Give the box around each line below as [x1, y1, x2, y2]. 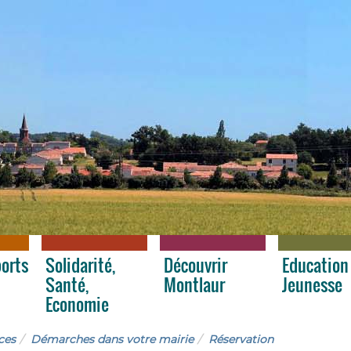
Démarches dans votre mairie [30, 332, 194, 346]
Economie [45, 291, 109, 317]
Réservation [208, 332, 273, 346]
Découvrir [164, 251, 227, 277]
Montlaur [164, 271, 225, 297]
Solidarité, [45, 251, 115, 277]
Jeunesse [282, 271, 342, 297]
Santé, [45, 271, 89, 297]
